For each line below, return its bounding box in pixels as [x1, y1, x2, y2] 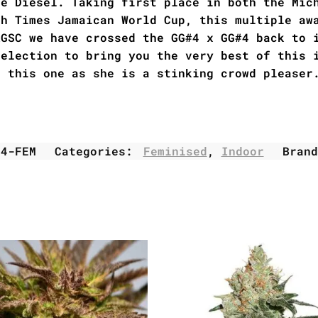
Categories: [54, 143, 140, 158]
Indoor [221, 143, 264, 158]
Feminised [143, 143, 207, 158]
